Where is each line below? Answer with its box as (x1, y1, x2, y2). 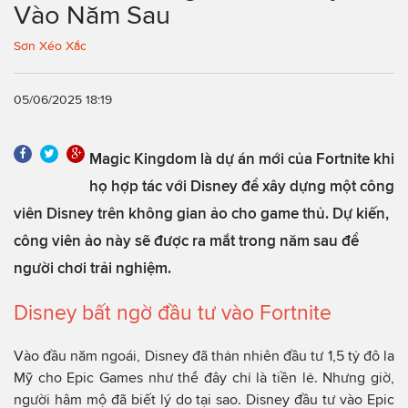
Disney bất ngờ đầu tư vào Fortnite (14, 301, 331, 324)
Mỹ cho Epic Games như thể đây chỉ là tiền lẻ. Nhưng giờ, (14, 369, 394, 385)
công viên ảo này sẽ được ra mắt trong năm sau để (14, 231, 359, 249)
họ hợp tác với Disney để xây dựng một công (89, 177, 394, 194)
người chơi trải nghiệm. (14, 259, 171, 276)
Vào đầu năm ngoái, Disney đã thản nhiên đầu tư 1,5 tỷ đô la (14, 347, 394, 363)
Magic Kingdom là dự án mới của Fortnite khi (89, 149, 394, 167)
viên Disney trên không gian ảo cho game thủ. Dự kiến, (14, 204, 389, 221)
